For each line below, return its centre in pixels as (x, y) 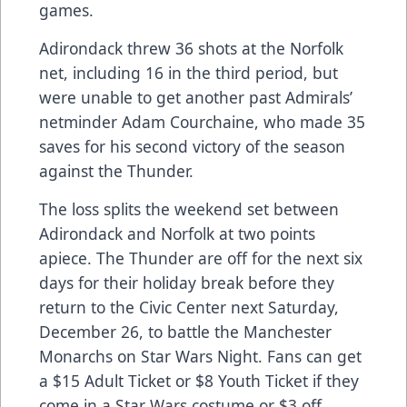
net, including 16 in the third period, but (189, 72)
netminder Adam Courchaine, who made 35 (202, 121)
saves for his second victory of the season (192, 146)
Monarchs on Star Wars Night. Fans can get (200, 356)
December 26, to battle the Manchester (185, 331)
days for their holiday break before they (187, 282)
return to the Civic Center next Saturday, (189, 307)
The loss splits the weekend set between (189, 208)
